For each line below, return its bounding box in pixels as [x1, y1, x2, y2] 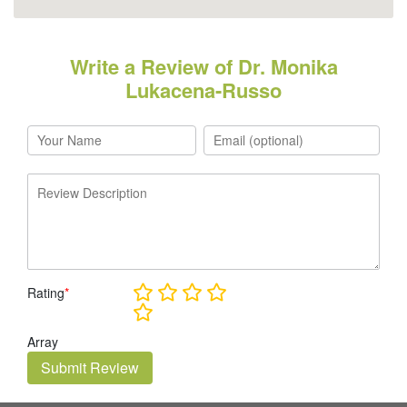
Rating [27, 283, 65, 302]
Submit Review [41, 357, 139, 378]
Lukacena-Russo [125, 75, 282, 104]
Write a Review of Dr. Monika [69, 52, 338, 81]
